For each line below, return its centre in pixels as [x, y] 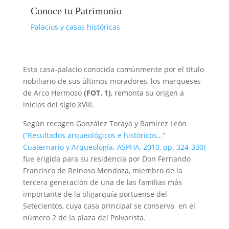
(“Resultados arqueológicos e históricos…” [94, 135]
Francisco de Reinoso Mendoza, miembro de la [102, 171]
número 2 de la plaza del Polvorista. [84, 218]
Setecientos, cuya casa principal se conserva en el [109, 206]
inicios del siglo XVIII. [58, 105]
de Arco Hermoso [53, 93]
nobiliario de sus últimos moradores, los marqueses [112, 81]
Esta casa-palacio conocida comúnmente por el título [113, 70]
